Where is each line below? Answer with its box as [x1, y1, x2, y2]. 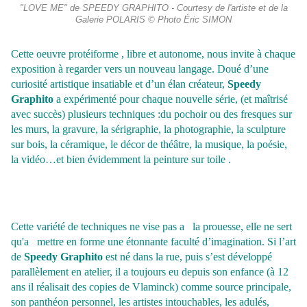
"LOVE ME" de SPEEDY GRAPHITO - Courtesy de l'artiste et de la [19, 3, 288, 14]
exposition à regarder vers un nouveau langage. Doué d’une [11, 63, 269, 75]
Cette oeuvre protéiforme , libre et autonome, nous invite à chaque [11, 48, 295, 60]
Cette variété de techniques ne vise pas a [11, 221, 184, 233]
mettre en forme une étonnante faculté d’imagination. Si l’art [34, 236, 296, 248]
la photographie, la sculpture [164, 123, 286, 136]
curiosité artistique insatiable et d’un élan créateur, [11, 78, 228, 90]
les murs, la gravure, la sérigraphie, [11, 123, 164, 136]
